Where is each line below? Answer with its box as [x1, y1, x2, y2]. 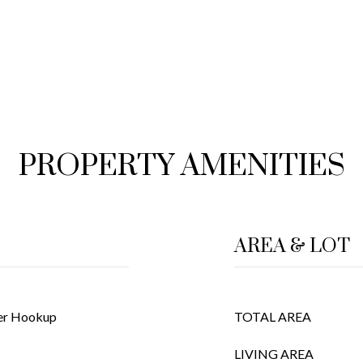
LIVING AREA [234, 346, 314, 361]
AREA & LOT [234, 234, 350, 258]
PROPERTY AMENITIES [18, 147, 345, 185]
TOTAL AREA [234, 309, 311, 324]
